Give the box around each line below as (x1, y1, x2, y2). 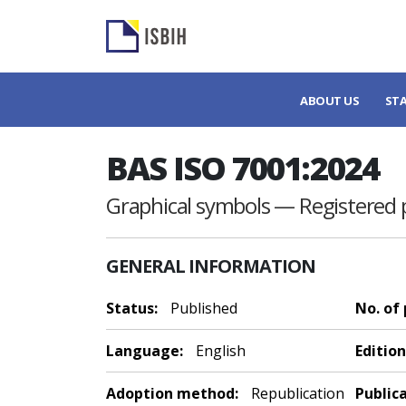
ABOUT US (300, 92, 360, 109)
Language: (106, 341, 183, 361)
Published (167, 298, 237, 318)
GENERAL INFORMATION (106, 254, 315, 278)
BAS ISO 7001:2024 (106, 146, 380, 190)
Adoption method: (106, 383, 238, 403)
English (192, 341, 246, 361)
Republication (247, 383, 344, 403)
